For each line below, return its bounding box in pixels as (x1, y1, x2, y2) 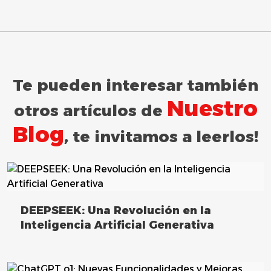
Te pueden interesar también (13, 75, 258, 95)
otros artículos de (13, 100, 167, 120)
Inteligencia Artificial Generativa (21, 218, 214, 232)
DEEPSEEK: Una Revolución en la (21, 203, 211, 217)
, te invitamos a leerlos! (64, 126, 258, 146)
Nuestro (166, 94, 258, 122)
